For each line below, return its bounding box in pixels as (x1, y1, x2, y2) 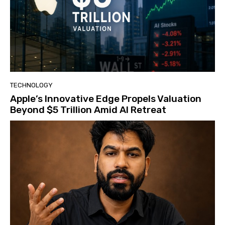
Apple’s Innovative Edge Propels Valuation (10, 93, 201, 105)
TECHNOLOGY (10, 81, 53, 89)
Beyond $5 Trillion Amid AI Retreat (10, 104, 166, 116)
